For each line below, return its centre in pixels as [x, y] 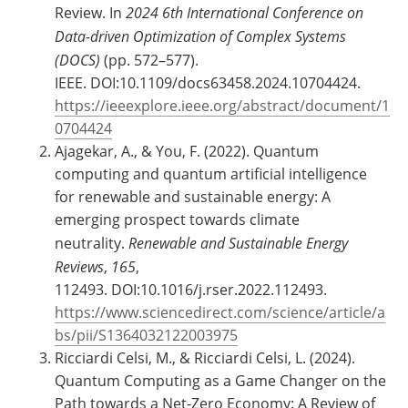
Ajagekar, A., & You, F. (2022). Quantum [187, 152]
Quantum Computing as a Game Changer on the [220, 381]
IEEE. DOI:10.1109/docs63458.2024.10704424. [208, 83]
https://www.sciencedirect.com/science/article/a [220, 313]
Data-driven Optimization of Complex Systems [200, 36]
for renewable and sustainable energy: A [193, 197]
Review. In [90, 13]
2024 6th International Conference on [245, 13]
